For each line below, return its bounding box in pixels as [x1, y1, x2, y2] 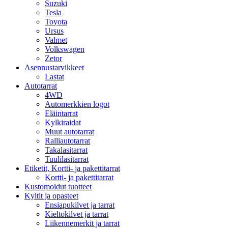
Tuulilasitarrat [45, 154, 89, 163]
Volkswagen [45, 44, 84, 53]
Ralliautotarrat [45, 136, 90, 145]
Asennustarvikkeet [24, 63, 84, 72]
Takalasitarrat [45, 145, 88, 154]
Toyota [45, 17, 67, 26]
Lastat [45, 72, 64, 81]
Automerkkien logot [45, 99, 109, 108]
